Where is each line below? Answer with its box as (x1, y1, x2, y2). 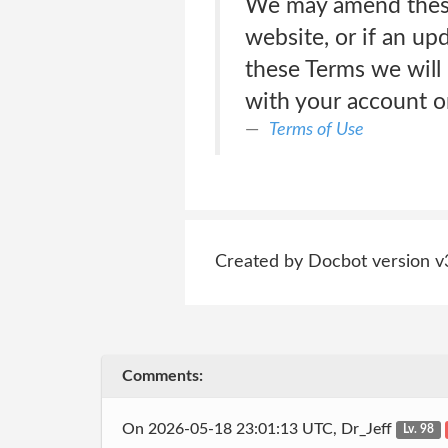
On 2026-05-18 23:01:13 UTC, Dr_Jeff (122, 420, 396, 437)
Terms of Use (268, 120, 364, 139)
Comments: (122, 368, 203, 384)
